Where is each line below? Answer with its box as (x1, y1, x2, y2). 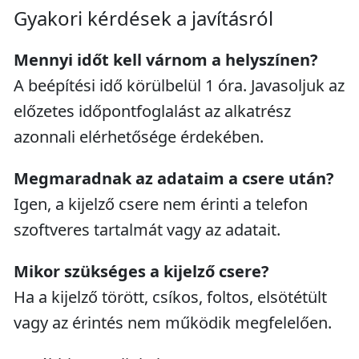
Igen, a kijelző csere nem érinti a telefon (14, 193, 308, 215)
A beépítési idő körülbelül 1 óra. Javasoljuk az (14, 75, 345, 96)
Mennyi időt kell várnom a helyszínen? (14, 49, 318, 71)
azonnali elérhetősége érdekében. (14, 126, 264, 147)
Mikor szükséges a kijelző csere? (14, 260, 269, 282)
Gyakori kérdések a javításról (14, 5, 273, 31)
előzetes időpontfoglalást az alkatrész (14, 100, 291, 122)
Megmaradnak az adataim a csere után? (14, 167, 334, 189)
